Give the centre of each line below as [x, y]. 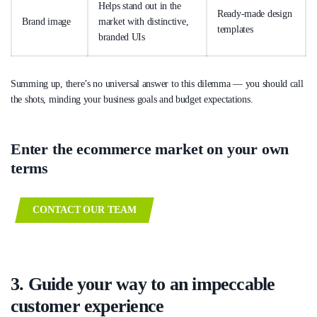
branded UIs [122, 37]
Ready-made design [255, 13]
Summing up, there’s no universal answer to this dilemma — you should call [157, 83]
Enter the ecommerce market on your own [150, 149]
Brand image [46, 21]
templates [235, 29]
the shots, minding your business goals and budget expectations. [133, 99]
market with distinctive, [144, 21]
